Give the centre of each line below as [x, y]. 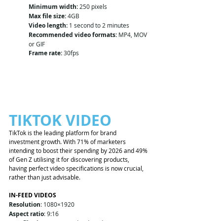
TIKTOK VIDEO [62, 120]
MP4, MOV [133, 34]
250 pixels [92, 6]
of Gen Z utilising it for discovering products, [70, 160]
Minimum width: [53, 6]
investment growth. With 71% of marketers [68, 142]
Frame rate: [45, 53]
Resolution [25, 205]
